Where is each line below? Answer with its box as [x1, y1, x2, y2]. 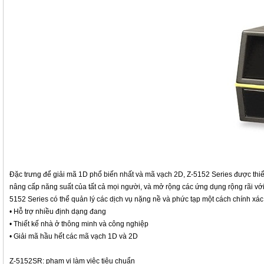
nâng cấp [9, 183, 39, 191]
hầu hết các [40, 232, 77, 240]
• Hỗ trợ [9, 207, 34, 216]
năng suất [41, 183, 73, 191]
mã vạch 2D [145, 170, 183, 179]
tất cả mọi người [88, 183, 140, 191]
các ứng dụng [182, 183, 226, 191]
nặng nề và [134, 195, 170, 203]
